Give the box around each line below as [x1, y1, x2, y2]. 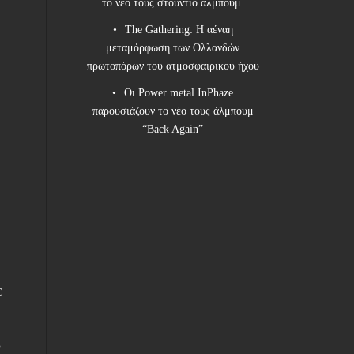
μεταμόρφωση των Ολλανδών [106, 42, 240, 55]
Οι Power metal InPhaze [124, 87, 234, 100]
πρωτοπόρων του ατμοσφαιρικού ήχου [86, 60, 259, 73]
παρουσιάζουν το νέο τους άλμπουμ [92, 105, 254, 118]
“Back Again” [142, 123, 204, 136]
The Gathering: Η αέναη [124, 24, 233, 36]
